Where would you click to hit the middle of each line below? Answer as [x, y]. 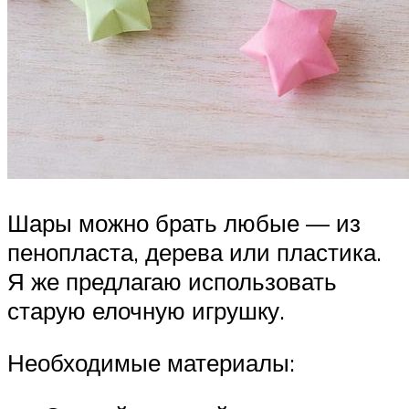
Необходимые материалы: [151, 363]
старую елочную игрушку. [146, 310]
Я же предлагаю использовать [172, 281]
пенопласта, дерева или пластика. [194, 252]
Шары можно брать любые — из [184, 222]
